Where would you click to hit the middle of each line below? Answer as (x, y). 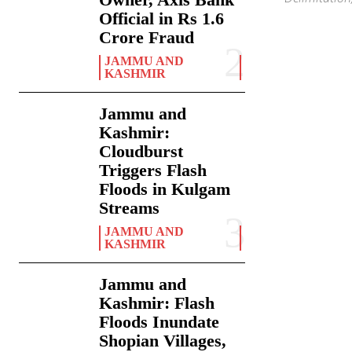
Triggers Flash (153, 170)
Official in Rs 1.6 (162, 19)
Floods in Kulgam (165, 189)
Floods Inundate (159, 322)
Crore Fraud (147, 38)
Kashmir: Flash (157, 303)
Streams (130, 208)
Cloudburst (141, 152)
